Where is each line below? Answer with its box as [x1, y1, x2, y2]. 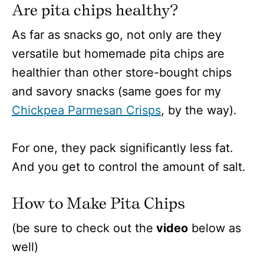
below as [188, 220, 241, 235]
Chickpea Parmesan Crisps [12, 103, 161, 117]
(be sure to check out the [12, 220, 153, 235]
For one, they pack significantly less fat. [12, 140, 233, 155]
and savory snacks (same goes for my [12, 84, 221, 98]
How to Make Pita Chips [12, 193, 189, 212]
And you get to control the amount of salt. [12, 159, 246, 174]
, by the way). [161, 103, 237, 117]
